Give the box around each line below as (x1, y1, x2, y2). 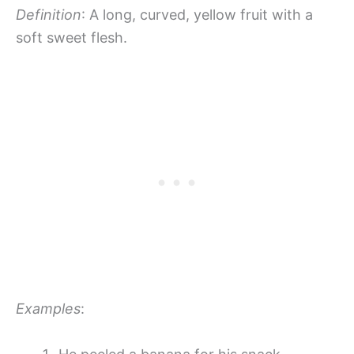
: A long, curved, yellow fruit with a (81, 6, 313, 24)
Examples (16, 299, 81, 317)
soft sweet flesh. (16, 29, 127, 47)
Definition (16, 6, 81, 24)
